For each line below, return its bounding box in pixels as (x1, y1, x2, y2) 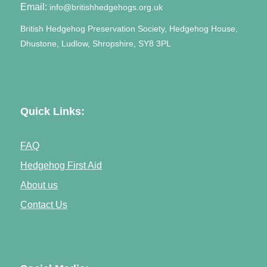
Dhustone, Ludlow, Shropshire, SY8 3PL (20, 39, 171, 48)
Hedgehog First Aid (20, 159, 102, 170)
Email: (20, 1, 47, 12)
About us (20, 179, 58, 190)
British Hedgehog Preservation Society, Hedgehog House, (20, 24, 238, 33)
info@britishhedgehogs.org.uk (49, 2, 163, 12)
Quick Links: (20, 105, 85, 117)
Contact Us (20, 198, 67, 210)
